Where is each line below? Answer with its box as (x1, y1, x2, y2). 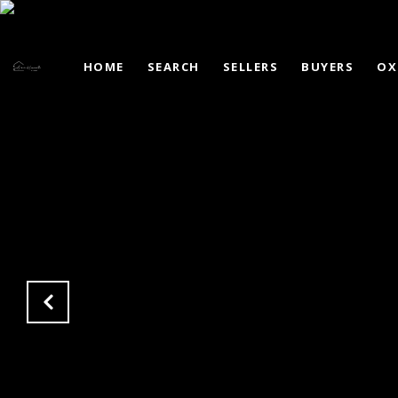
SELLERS (222, 58, 278, 75)
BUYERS (301, 58, 354, 75)
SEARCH (147, 58, 200, 75)
